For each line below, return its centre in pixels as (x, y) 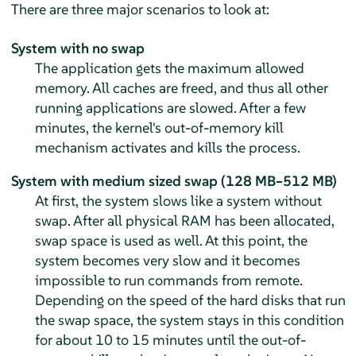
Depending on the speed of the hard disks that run (190, 300)
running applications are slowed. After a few (170, 108)
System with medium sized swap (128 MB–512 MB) (174, 181)
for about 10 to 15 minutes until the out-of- (170, 340)
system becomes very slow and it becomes (167, 261)
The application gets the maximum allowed (169, 68)
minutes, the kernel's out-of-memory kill (159, 128)
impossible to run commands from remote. (168, 281)
